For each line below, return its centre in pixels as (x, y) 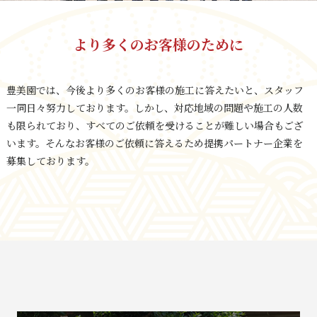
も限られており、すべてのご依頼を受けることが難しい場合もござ (155, 125)
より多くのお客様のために (158, 44)
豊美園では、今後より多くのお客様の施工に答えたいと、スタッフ (155, 90)
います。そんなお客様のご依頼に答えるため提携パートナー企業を (154, 143)
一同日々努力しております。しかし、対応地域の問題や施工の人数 (154, 107)
